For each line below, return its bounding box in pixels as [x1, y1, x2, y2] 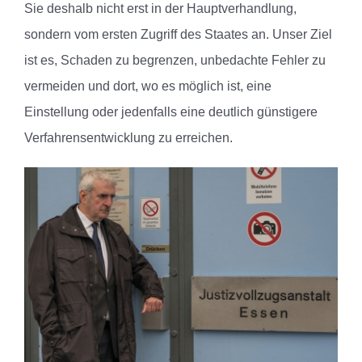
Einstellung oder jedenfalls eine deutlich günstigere [24, 105, 318, 120]
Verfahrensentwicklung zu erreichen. [24, 131, 233, 145]
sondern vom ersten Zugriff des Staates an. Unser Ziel [24, 27, 332, 42]
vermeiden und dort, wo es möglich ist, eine [24, 79, 271, 94]
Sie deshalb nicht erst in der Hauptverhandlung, [24, 2, 297, 16]
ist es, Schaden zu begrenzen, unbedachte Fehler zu [24, 53, 326, 68]
